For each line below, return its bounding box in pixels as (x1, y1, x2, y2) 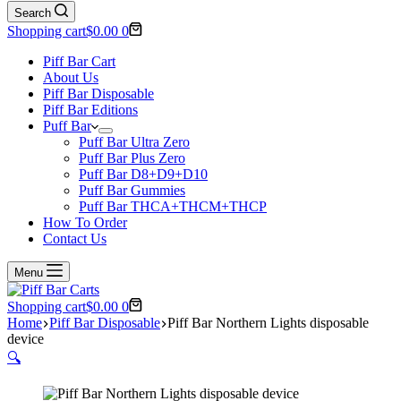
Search (14, 6, 51, 20)
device (7, 331, 44, 346)
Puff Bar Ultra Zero (79, 134, 190, 149)
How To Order (43, 215, 127, 230)
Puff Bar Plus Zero (79, 150, 185, 166)
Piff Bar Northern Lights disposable (167, 315, 369, 330)
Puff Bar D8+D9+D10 (79, 166, 208, 182)
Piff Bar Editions (43, 102, 138, 117)
